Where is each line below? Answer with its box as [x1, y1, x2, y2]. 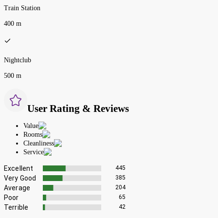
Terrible [4, 203, 29, 211]
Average [4, 183, 31, 192]
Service [23, 148, 44, 156]
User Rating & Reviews [27, 103, 129, 115]
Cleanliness [23, 139, 54, 147]
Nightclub [4, 56, 31, 64]
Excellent [4, 164, 34, 172]
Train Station [4, 4, 40, 12]
